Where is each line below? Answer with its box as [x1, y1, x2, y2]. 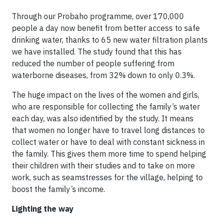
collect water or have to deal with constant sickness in [12, 137, 205, 147]
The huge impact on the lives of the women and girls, [12, 90, 199, 100]
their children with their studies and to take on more [12, 161, 195, 170]
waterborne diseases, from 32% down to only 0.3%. [12, 70, 195, 80]
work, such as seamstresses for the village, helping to [12, 172, 203, 182]
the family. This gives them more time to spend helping [12, 149, 206, 159]
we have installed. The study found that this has [12, 47, 182, 56]
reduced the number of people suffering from [12, 58, 174, 68]
